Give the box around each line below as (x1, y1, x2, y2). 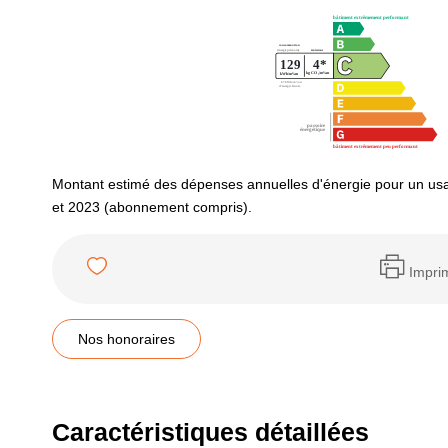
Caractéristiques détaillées (52, 418, 369, 446)
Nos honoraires (78, 331, 175, 347)
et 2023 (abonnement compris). (52, 199, 252, 215)
